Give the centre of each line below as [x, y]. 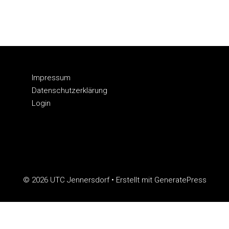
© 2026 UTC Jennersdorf [66, 180]
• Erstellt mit [132, 180]
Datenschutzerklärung [70, 90]
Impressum [51, 77]
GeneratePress [180, 180]
